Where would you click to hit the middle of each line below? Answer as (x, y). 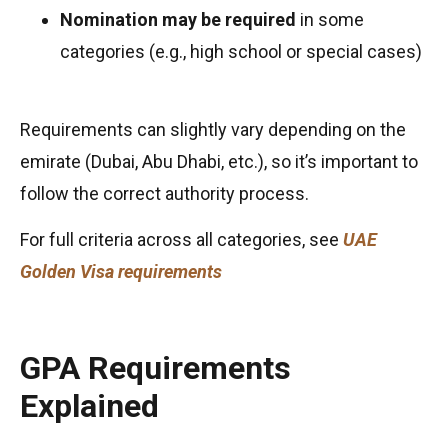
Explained (89, 406)
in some (330, 19)
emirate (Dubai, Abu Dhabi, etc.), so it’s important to (219, 162)
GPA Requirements (155, 368)
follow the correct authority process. (164, 194)
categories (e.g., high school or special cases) (241, 51)
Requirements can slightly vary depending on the (213, 130)
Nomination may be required (178, 19)
